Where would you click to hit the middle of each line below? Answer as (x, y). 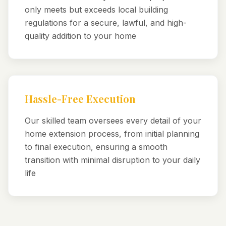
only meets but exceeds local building (96, 10)
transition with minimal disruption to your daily (112, 160)
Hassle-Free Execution (80, 99)
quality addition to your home (80, 36)
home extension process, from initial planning (112, 134)
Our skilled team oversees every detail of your (113, 121)
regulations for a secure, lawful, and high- (106, 23)
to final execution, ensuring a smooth (96, 147)
